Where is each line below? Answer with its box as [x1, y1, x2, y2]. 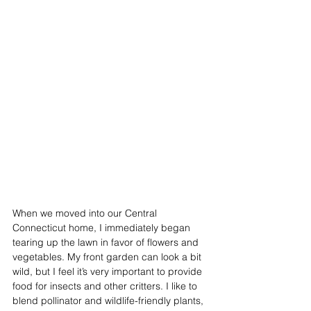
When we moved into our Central [12, 206, 160, 219]
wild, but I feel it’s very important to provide [12, 264, 205, 278]
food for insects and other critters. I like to [12, 279, 200, 292]
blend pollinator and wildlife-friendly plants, [12, 294, 206, 307]
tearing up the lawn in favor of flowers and [12, 235, 201, 249]
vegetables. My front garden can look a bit [12, 250, 204, 263]
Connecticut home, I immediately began [12, 221, 193, 234]
